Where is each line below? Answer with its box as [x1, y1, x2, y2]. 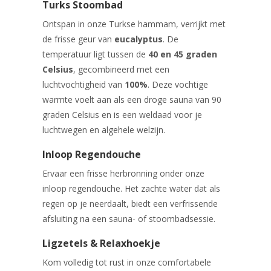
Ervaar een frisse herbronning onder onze [42, 168, 204, 179]
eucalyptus [114, 33, 163, 45]
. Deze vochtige [148, 79, 208, 90]
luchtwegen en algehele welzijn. [42, 124, 165, 135]
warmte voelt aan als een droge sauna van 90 [42, 94, 221, 105]
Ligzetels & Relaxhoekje [42, 237, 160, 250]
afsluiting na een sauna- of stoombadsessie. [42, 213, 215, 224]
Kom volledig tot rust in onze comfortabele [42, 256, 211, 268]
